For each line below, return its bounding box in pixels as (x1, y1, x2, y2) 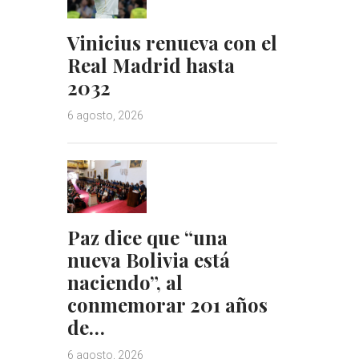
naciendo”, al (67, 268, 183, 295)
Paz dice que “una (67, 224, 228, 250)
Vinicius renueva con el (67, 30, 277, 56)
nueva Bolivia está (67, 246, 230, 272)
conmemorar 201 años (67, 291, 268, 317)
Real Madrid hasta (67, 52, 235, 79)
